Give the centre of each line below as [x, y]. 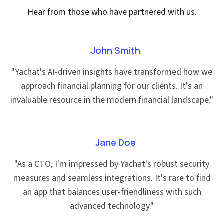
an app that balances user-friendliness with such [112, 192]
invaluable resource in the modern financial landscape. [110, 100]
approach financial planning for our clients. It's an [112, 86]
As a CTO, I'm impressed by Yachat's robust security [113, 164]
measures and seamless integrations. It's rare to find [112, 178]
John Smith [116, 50]
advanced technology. [110, 206]
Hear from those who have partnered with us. [112, 12]
